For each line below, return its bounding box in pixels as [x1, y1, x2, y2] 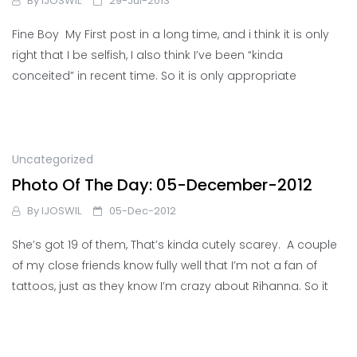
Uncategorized [12, 151, 93, 167]
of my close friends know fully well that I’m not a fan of [12, 257, 317, 274]
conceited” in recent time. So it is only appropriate [12, 68, 296, 84]
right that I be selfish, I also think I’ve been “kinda [12, 47, 283, 64]
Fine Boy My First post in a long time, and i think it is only [12, 26, 329, 43]
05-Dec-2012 [109, 203, 176, 219]
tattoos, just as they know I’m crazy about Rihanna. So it [12, 278, 328, 295]
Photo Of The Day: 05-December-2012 [12, 174, 312, 197]
